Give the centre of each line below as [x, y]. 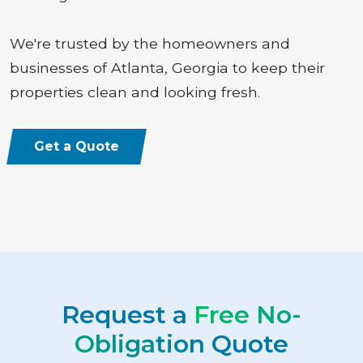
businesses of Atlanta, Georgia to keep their [167, 68]
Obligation [140, 344]
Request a [128, 315]
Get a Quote [77, 147]
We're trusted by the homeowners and [150, 44]
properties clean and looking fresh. [135, 92]
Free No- [248, 315]
